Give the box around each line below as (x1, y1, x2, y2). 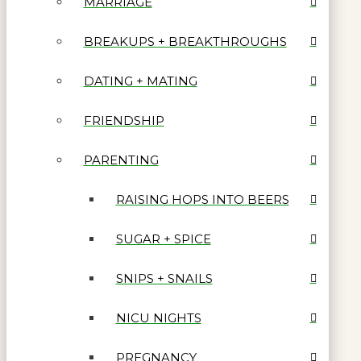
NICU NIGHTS (115, 309, 201, 326)
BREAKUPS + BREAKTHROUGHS (83, 33, 287, 49)
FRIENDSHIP (83, 112, 164, 128)
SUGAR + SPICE (115, 230, 211, 247)
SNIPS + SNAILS (115, 270, 213, 286)
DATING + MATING (83, 73, 197, 89)
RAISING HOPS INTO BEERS (115, 191, 289, 207)
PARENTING (83, 151, 159, 168)
